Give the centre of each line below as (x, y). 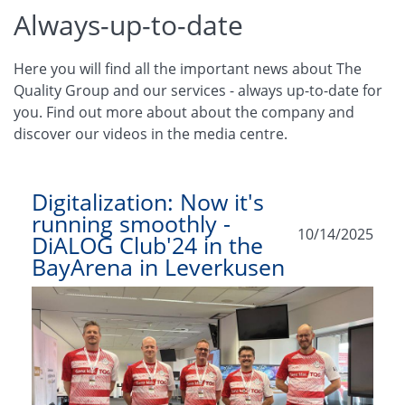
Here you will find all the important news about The (188, 69)
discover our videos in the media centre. (151, 134)
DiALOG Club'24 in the (147, 245)
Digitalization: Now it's (148, 202)
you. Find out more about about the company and (184, 113)
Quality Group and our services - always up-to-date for (198, 91)
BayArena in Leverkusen (158, 267)
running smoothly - (131, 224)
